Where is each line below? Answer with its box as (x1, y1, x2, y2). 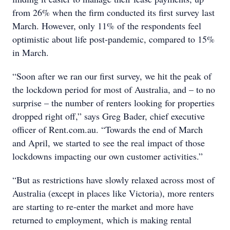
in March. (12, 46, 49, 59)
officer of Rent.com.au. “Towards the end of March (12, 123, 203, 136)
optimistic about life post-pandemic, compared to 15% (12, 33, 215, 45)
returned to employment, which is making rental (12, 214, 191, 226)
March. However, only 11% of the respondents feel (12, 20, 201, 32)
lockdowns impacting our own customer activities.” (12, 150, 203, 162)
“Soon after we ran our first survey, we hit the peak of (12, 70, 212, 82)
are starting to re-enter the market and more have (12, 200, 194, 213)
